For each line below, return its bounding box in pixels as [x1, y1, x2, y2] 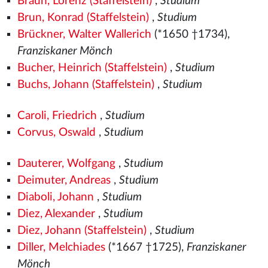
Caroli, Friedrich [17, 110, 97, 121]
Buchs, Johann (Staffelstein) [17, 79, 154, 90]
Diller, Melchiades [17, 242, 105, 253]
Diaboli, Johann [17, 191, 94, 203]
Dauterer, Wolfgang [17, 158, 115, 169]
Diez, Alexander [17, 208, 95, 220]
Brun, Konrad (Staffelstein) [17, 12, 149, 23]
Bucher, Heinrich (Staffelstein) [17, 62, 167, 74]
